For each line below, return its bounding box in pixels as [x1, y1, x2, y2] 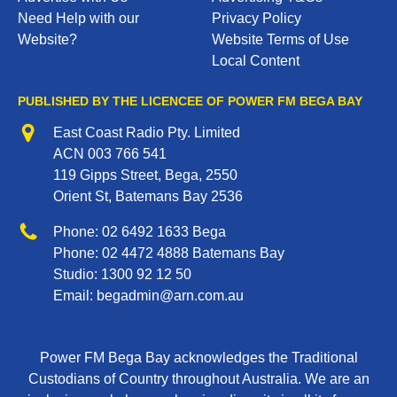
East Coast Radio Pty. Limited [53, 125, 240, 141]
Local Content [212, 53, 300, 69]
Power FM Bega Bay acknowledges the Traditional [39, 350, 358, 366]
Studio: [53, 267, 101, 283]
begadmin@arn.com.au [97, 288, 244, 304]
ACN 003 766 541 [53, 146, 167, 162]
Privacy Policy [212, 11, 301, 27]
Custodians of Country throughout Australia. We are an [27, 371, 370, 387]
